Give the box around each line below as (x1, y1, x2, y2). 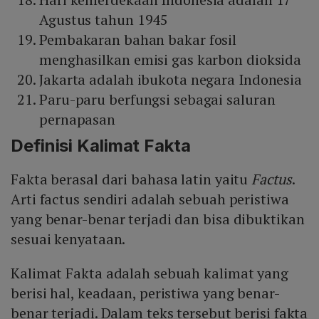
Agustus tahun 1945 (39, 10, 169, 30)
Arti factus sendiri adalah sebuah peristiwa (11, 189, 289, 209)
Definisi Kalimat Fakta (11, 135, 191, 157)
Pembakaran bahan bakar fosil (39, 30, 237, 50)
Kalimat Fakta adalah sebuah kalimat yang (11, 263, 288, 283)
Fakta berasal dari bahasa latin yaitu (11, 169, 252, 189)
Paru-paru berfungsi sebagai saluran (39, 90, 276, 110)
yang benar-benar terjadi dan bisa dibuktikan (11, 209, 305, 229)
